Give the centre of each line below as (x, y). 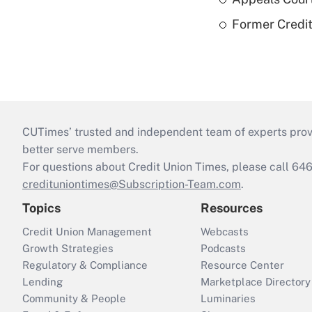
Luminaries (228, 298)
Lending (42, 281)
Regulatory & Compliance (85, 265)
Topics (41, 208)
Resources (232, 208)
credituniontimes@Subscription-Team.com (132, 184)
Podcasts (223, 248)
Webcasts (225, 231)
